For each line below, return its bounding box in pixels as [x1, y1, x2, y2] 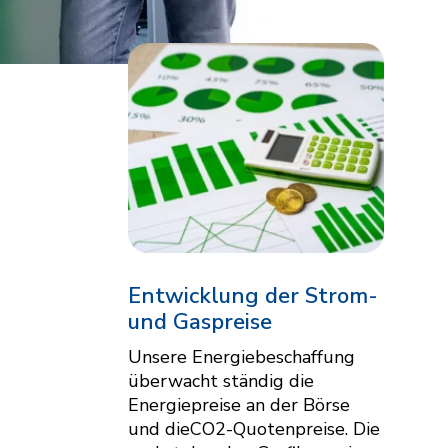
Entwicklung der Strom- [128, 280, 378, 311]
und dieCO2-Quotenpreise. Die [128, 416, 380, 441]
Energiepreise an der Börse [128, 392, 350, 417]
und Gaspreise [128, 306, 272, 337]
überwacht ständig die [128, 368, 314, 393]
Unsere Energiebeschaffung [128, 344, 355, 369]
